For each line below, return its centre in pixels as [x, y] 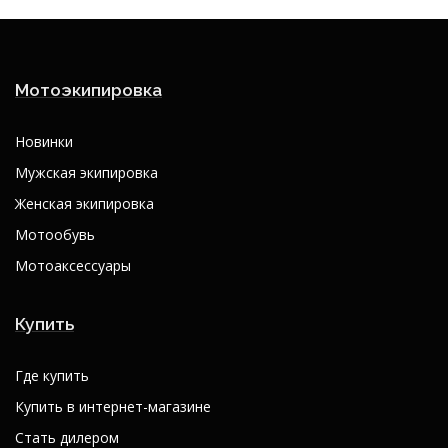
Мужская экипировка [86, 172]
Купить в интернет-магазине [113, 406]
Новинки [44, 141]
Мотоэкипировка [88, 89]
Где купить [52, 375]
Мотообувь [55, 234]
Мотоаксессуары [73, 265]
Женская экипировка [84, 203]
